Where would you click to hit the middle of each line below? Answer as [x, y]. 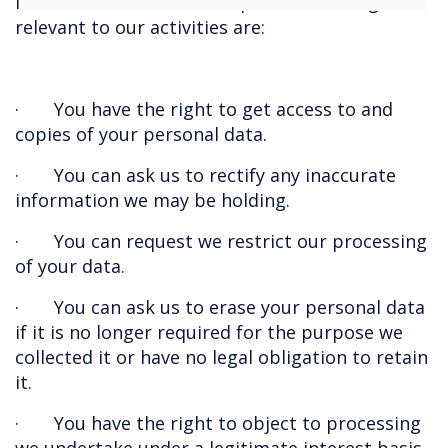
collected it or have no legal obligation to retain [221, 357]
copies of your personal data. [141, 134]
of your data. [70, 266]
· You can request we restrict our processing [221, 241]
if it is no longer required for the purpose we [209, 332]
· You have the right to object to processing [218, 423]
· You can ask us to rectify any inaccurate [205, 175]
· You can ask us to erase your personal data [220, 307]
